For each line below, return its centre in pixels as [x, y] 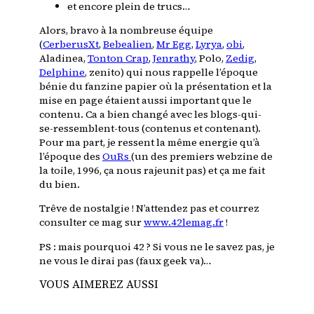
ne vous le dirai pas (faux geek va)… [125, 260]
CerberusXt [71, 45]
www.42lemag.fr [184, 223]
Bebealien [128, 45]
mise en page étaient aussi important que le [145, 101]
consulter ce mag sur [91, 223]
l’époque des [71, 157]
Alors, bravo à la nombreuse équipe [126, 30]
